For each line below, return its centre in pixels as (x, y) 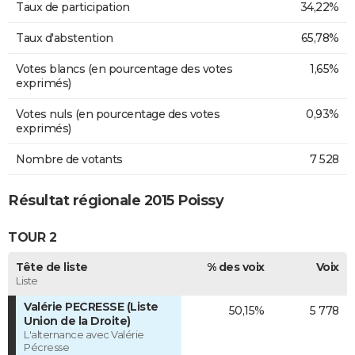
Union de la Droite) (77, 321)
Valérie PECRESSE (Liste (91, 306)
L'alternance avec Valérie (84, 334)
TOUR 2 (32, 237)
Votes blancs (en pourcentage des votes (124, 69)
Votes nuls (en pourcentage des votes (118, 115)
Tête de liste (52, 267)
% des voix (235, 267)
